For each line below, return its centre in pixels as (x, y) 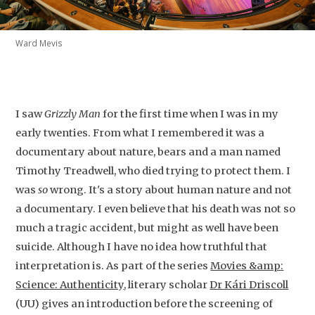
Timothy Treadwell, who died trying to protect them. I (153, 171)
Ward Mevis (39, 43)
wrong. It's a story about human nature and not (170, 190)
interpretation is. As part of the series (113, 266)
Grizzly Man (73, 114)
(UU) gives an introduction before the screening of (144, 304)
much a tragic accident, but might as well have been (147, 228)
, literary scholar (167, 285)
